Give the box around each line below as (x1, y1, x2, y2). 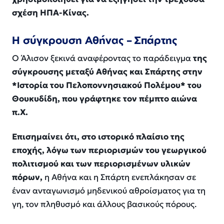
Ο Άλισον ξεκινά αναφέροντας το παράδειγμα (12, 53, 193, 64)
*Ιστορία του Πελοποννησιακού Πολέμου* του (12, 80, 201, 91)
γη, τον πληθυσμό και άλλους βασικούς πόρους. (12, 198, 196, 209)
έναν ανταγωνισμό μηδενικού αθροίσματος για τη (12, 185, 205, 196)
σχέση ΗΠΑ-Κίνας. (12, 7, 89, 18)
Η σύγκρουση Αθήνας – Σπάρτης (12, 33, 177, 46)
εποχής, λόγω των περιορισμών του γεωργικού (12, 144, 206, 155)
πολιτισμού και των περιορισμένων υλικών (12, 158, 190, 169)
